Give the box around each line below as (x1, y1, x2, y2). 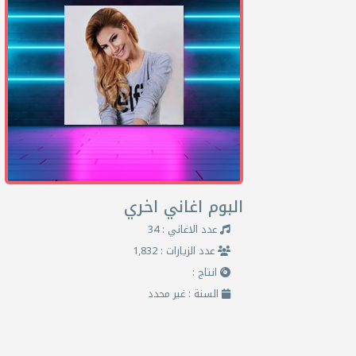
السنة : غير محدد (148, 284, 222, 304)
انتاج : (192, 263, 220, 282)
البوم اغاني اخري (124, 192, 243, 222)
